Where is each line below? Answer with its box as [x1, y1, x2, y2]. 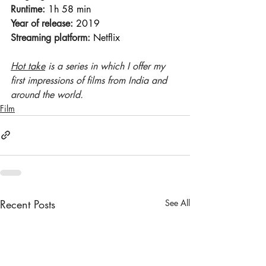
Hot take [11, 59, 45, 72]
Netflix [90, 31, 120, 44]
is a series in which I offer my [45, 59, 168, 72]
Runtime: [11, 2, 45, 15]
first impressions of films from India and [11, 74, 170, 87]
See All [165, 197, 190, 208]
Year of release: [11, 17, 73, 30]
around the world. [11, 88, 83, 101]
